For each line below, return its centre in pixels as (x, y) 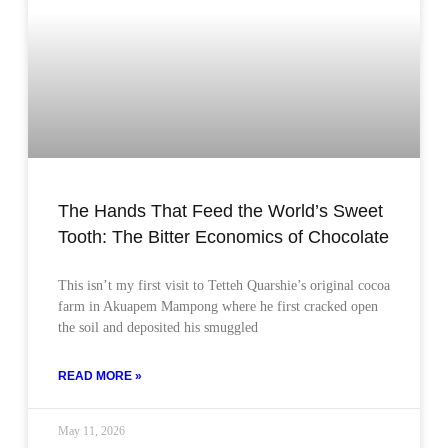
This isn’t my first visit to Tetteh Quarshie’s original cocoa (224, 285)
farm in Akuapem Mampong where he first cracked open (218, 306)
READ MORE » (100, 375)
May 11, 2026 (91, 430)
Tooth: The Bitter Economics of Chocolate (223, 236)
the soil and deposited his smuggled (158, 327)
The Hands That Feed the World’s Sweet (220, 210)
